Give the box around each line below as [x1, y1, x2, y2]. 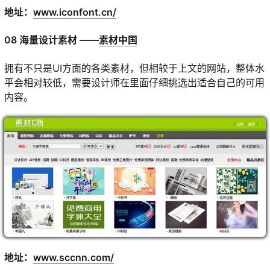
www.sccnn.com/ [33, 251, 114, 264]
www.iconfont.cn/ [33, 6, 116, 18]
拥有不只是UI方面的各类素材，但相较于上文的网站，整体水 [4, 61, 265, 74]
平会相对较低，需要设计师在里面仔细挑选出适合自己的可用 [4, 76, 265, 89]
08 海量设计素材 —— [4, 34, 99, 46]
